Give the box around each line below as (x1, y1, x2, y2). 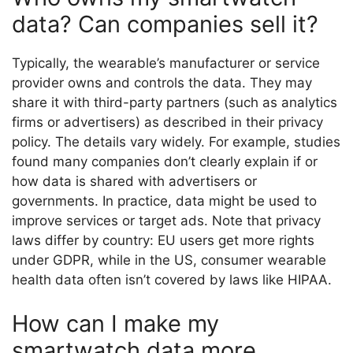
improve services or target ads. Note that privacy (12, 213, 321, 229)
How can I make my (12, 309, 219, 337)
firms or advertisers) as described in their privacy (12, 114, 323, 131)
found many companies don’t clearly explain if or (12, 154, 318, 170)
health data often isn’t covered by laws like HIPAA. (12, 272, 332, 288)
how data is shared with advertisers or (12, 173, 257, 190)
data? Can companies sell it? (12, 10, 318, 39)
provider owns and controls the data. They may (12, 75, 312, 91)
